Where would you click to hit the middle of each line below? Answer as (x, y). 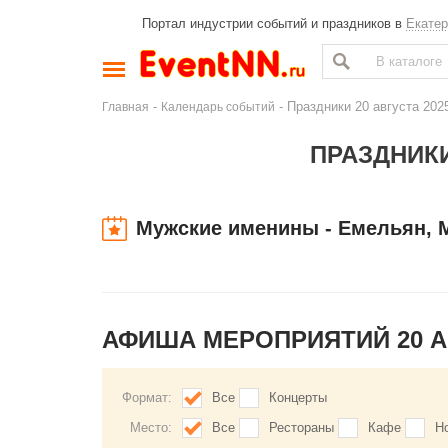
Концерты (298, 397)
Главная (125, 106)
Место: (151, 427)
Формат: (147, 397)
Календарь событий (218, 106)
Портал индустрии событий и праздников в (274, 23)
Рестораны (301, 427)
